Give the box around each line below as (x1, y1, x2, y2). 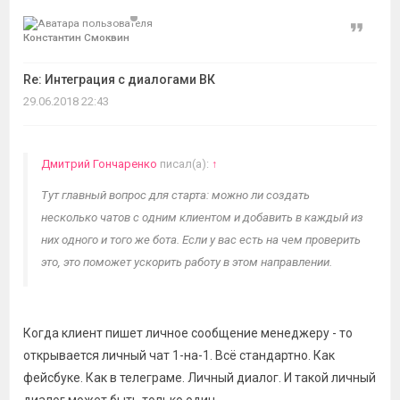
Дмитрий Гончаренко (41, 157, 157, 171)
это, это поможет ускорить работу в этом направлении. (41, 255, 332, 269)
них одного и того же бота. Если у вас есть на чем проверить (41, 233, 361, 246)
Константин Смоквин (23, 31, 129, 44)
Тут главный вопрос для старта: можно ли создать (41, 188, 310, 202)
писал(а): (157, 157, 212, 171)
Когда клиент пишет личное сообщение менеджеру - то (23, 326, 353, 340)
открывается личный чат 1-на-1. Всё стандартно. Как (23, 348, 335, 362)
